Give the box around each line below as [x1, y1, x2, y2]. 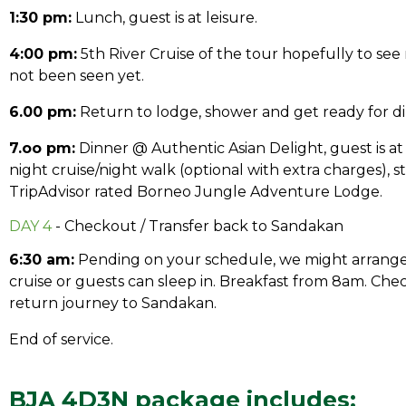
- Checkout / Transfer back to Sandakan [52, 217, 343, 235]
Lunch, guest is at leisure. [72, 9, 257, 26]
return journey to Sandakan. [9, 295, 217, 312]
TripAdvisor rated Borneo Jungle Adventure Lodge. [9, 183, 382, 200]
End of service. [9, 331, 113, 348]
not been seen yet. [9, 67, 144, 84]
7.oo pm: [9, 140, 75, 157]
